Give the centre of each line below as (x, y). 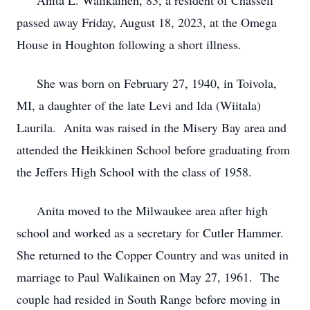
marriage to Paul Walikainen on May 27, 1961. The (148, 277)
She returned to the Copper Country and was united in (153, 255)
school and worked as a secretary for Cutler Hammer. (152, 232)
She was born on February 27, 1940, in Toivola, (147, 83)
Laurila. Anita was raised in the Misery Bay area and (152, 127)
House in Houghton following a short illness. (129, 44)
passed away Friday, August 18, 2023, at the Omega (147, 22)
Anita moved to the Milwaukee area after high (142, 210)
